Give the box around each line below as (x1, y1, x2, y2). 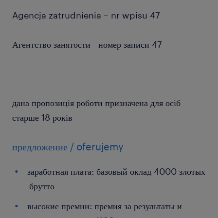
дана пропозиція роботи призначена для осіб (12, 97, 181, 108)
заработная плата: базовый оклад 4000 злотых (27, 166, 205, 177)
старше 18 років (12, 112, 73, 123)
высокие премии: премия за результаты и (27, 200, 182, 211)
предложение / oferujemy (12, 141, 124, 152)
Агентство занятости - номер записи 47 (12, 39, 162, 50)
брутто (29, 181, 54, 191)
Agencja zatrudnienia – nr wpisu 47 (12, 10, 160, 20)
